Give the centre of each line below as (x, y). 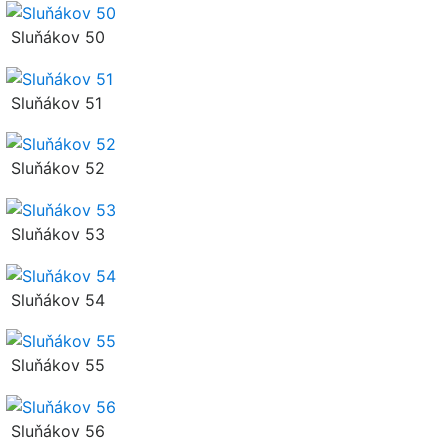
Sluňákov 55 (55, 365)
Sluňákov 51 (54, 102)
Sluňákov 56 (55, 430)
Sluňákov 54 (55, 299)
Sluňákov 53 (55, 233)
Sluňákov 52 (55, 168)
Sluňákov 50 (55, 37)
